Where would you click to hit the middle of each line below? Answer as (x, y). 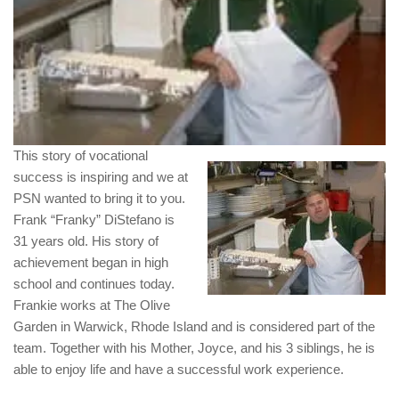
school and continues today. (94, 284)
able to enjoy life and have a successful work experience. (179, 370)
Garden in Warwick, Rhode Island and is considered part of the (194, 327)
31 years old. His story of (86, 241)
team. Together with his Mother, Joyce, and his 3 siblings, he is (194, 348)
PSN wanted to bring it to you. (99, 199)
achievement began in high (91, 263)
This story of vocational (81, 156)
